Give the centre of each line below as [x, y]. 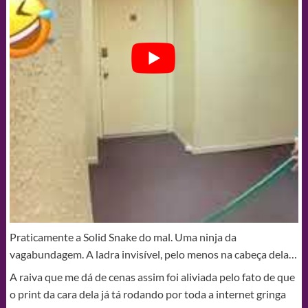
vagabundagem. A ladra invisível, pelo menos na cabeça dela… [153, 254]
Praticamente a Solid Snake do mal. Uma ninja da [123, 237]
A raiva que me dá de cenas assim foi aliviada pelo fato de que [152, 277]
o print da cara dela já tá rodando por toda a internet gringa [147, 294]
